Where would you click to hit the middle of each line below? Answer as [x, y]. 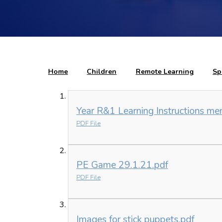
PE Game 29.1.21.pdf [122, 165]
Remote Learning [165, 71]
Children [102, 71]
